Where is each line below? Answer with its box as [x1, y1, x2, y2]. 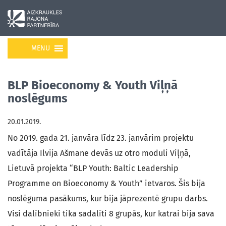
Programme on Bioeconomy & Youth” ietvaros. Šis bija [8, 179, 205, 188]
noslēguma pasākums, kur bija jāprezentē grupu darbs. [8, 194, 208, 203]
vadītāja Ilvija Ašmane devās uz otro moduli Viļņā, [8, 148, 191, 158]
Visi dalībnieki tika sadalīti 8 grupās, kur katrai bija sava [8, 209, 214, 218]
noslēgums [8, 91, 68, 105]
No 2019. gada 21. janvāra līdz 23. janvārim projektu [8, 133, 194, 143]
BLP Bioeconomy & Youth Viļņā [8, 78, 178, 92]
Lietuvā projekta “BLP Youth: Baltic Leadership [8, 163, 179, 173]
